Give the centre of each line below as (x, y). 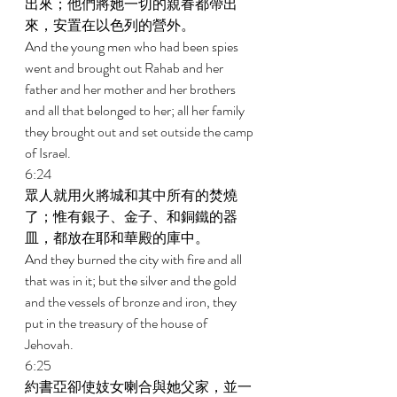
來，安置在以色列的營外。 (111, 25)
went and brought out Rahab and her (125, 68)
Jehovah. (51, 344)
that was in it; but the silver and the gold (132, 280)
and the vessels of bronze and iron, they (132, 302)
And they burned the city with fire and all (135, 259)
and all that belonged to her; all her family (136, 110)
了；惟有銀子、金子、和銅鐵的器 (131, 217)
